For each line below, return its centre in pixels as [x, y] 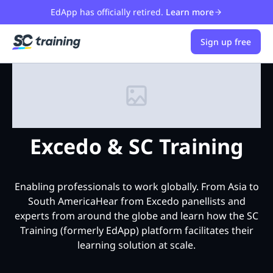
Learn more [190, 12]
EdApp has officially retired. [107, 12]
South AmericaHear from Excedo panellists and [136, 201]
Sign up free [226, 42]
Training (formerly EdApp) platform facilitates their [136, 231]
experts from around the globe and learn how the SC [136, 216]
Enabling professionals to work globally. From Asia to [136, 187]
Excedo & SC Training [136, 147]
